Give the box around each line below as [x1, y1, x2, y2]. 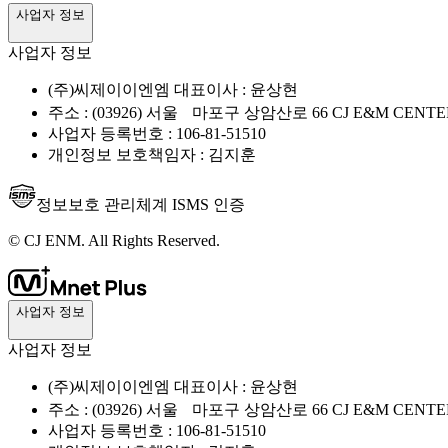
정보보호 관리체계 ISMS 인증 [36, 195, 245, 213]
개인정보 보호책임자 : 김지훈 [48, 145, 256, 163]
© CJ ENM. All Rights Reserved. [8, 231, 220, 249]
